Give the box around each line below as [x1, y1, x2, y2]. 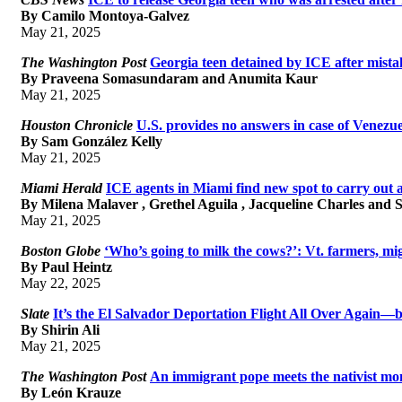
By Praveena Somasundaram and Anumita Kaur [21, 70, 318, 86]
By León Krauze [21, 384, 121, 400]
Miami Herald [21, 179, 102, 196]
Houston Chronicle [21, 117, 133, 133]
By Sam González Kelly [21, 133, 162, 149]
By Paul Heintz [21, 258, 112, 275]
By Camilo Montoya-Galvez [21, 7, 189, 23]
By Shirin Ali [21, 321, 100, 337]
